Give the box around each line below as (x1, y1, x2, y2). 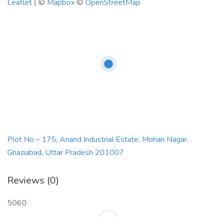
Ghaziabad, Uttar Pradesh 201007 (7, 147, 124, 158)
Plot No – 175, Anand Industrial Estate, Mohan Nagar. (7, 134, 188, 145)
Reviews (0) (7, 174, 59, 187)
